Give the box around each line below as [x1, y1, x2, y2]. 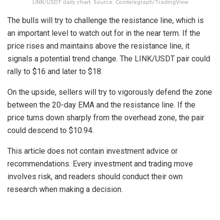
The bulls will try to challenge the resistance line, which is [7, 16, 204, 26]
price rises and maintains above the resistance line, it [7, 41, 190, 51]
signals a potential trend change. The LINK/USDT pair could [7, 54, 210, 64]
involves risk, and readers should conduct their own [7, 172, 183, 182]
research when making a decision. [7, 185, 123, 194]
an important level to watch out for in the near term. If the [7, 28, 200, 38]
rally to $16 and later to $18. [7, 67, 103, 77]
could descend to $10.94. [7, 126, 94, 136]
